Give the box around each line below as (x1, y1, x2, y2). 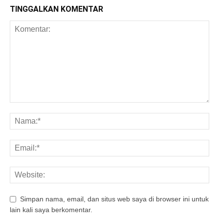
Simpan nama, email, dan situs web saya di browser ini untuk (20, 195, 209, 203)
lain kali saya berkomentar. (10, 205, 92, 214)
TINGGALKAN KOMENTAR (10, 4, 103, 14)
